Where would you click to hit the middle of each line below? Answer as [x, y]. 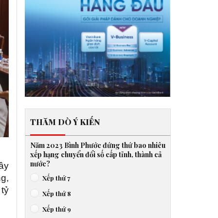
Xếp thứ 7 [56, 178]
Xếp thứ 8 [57, 193]
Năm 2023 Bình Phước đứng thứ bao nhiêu [98, 145]
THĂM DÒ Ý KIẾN [65, 122]
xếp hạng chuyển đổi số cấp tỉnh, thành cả [96, 154]
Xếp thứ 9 [57, 209]
